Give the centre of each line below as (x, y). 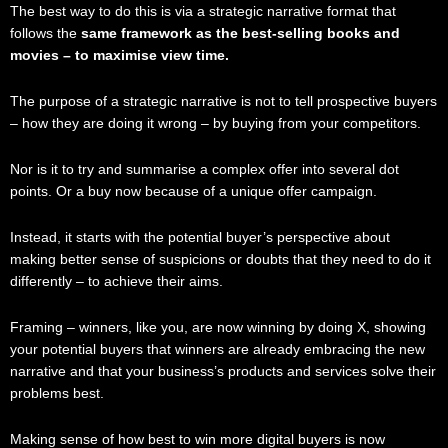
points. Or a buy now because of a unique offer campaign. (195, 191)
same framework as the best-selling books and (240, 34)
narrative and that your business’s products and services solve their (223, 371)
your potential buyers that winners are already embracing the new (217, 349)
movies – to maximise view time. (121, 56)
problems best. (59, 393)
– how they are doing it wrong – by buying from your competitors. (217, 123)
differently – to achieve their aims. (118, 281)
